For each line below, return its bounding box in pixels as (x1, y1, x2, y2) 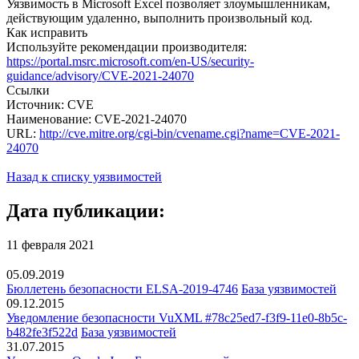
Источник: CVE (6, 97, 94, 111)
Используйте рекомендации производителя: (6, 39, 247, 54)
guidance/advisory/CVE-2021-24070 (6, 68, 194, 83)
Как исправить (6, 25, 87, 39)
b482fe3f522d (6, 325, 78, 340)
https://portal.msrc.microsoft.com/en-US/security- (6, 54, 254, 68)
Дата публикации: (6, 200, 165, 221)
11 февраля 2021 (6, 237, 95, 252)
